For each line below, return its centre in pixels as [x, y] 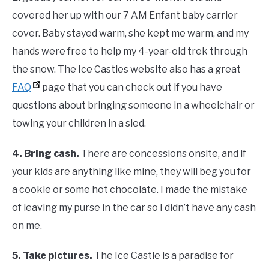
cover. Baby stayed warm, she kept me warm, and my [130, 34]
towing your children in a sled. [79, 124]
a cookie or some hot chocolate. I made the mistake [130, 190]
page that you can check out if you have [131, 88]
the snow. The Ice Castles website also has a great [126, 70]
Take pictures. [58, 256]
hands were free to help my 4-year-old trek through [130, 52]
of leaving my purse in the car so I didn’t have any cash [134, 208]
